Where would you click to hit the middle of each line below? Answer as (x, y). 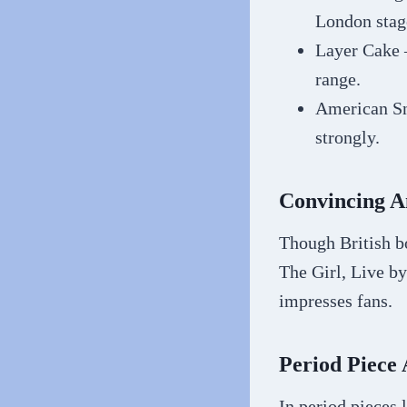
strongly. (347, 138)
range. (338, 79)
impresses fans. (336, 301)
